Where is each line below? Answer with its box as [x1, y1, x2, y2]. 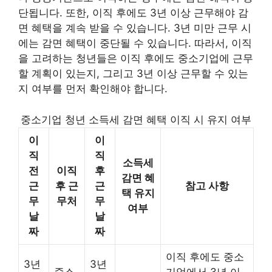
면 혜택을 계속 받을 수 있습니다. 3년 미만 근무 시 [18, 22, 251, 34]
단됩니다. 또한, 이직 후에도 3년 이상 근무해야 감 [18, 7, 248, 19]
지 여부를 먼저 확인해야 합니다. [18, 83, 168, 95]
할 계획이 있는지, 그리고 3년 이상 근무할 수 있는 [18, 67, 248, 80]
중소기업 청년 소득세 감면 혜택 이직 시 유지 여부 [21, 113, 251, 126]
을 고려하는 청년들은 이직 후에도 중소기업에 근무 [18, 52, 253, 64]
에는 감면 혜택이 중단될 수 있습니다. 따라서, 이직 [18, 37, 252, 49]
